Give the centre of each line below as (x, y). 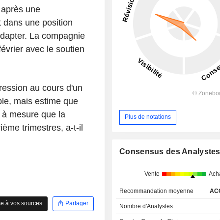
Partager (76, 204)
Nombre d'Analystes (146, 206)
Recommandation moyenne (157, 191)
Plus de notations (148, 117)
